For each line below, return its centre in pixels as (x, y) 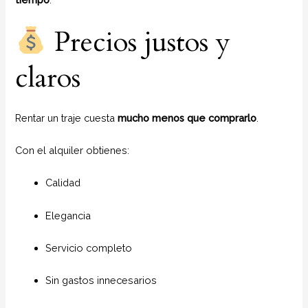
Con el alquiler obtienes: (73, 150)
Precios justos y (139, 42)
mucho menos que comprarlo (187, 118)
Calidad (63, 183)
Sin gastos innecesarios (101, 280)
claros (48, 78)
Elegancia (68, 215)
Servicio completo (89, 247)
